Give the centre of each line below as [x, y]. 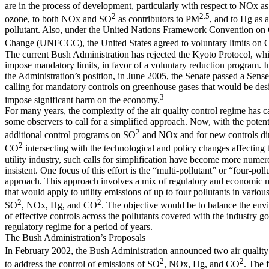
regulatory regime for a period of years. [79, 226]
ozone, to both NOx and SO [58, 19]
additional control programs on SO [70, 135]
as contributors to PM [158, 19]
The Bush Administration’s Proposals [75, 237]
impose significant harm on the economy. [82, 100]
